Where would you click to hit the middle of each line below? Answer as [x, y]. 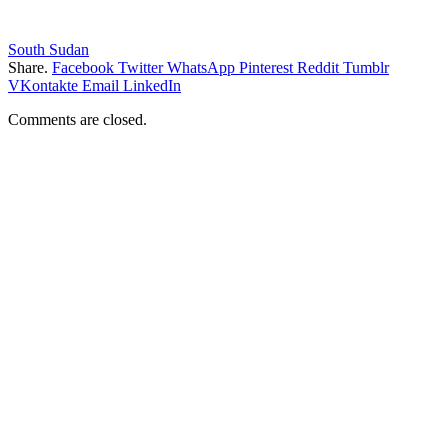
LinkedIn [152, 85]
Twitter [140, 67]
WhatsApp [201, 67]
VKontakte [43, 85]
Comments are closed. [77, 119]
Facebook [83, 67]
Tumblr [366, 67]
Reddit [318, 67]
